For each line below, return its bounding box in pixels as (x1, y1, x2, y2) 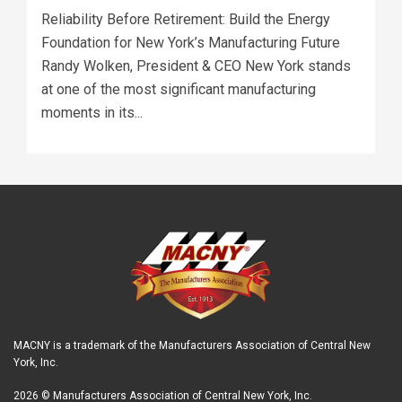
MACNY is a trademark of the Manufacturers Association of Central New (13, 339, 371, 352)
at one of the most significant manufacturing (41, 81, 316, 98)
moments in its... (41, 104, 143, 121)
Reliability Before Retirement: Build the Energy (41, 11, 330, 28)
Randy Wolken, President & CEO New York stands (41, 57, 351, 74)
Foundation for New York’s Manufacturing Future (41, 34, 340, 51)
